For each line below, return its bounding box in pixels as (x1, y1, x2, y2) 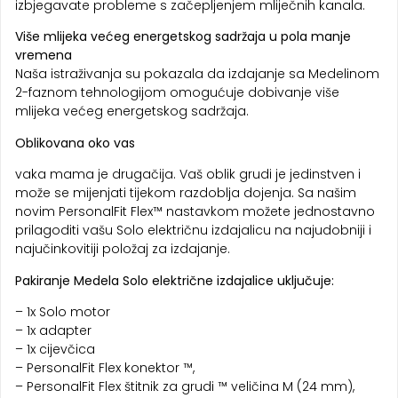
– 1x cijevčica (15, 340, 95, 358)
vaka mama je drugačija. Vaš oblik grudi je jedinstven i (15, 165, 361, 184)
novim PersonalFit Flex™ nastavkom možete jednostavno (15, 203, 375, 221)
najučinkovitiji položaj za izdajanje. (15, 240, 230, 259)
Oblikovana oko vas (15, 133, 135, 152)
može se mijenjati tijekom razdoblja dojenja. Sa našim (15, 184, 356, 203)
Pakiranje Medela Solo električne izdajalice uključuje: (15, 271, 334, 290)
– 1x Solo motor (15, 303, 110, 321)
